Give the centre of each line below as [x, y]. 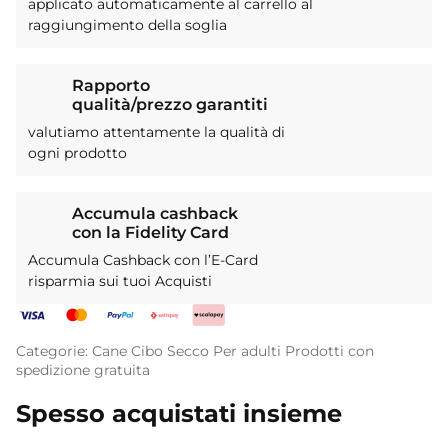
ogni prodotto [77, 153]
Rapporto [111, 86]
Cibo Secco [170, 351]
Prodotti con [329, 351]
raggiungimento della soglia [127, 25]
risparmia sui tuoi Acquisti [120, 281]
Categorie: [54, 351]
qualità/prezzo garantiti [170, 105]
